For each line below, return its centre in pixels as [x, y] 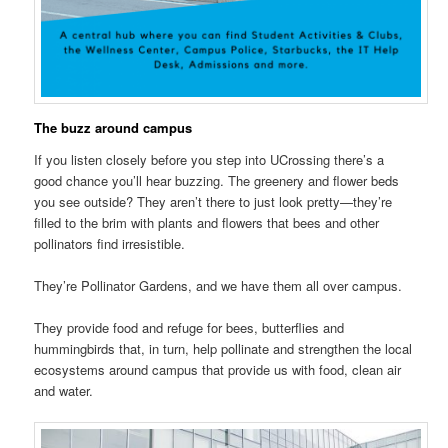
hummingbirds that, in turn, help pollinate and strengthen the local [223, 348]
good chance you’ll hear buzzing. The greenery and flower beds [217, 180]
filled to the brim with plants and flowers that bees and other [207, 222]
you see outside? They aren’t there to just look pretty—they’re [213, 201]
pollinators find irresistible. [110, 243]
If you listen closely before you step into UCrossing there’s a [209, 159]
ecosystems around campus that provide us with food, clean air [218, 369]
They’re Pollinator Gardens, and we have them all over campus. [218, 285]
